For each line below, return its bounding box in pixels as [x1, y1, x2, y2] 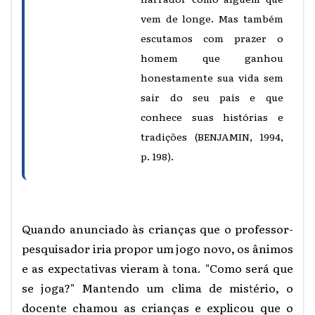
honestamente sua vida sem [141, 70, 283, 84]
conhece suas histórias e [141, 109, 283, 124]
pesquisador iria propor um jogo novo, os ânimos [22, 239, 293, 257]
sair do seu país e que [141, 89, 283, 104]
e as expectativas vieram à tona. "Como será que [22, 259, 293, 276]
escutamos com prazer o [141, 30, 283, 45]
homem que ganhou [141, 50, 283, 65]
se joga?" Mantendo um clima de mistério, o [22, 278, 293, 296]
